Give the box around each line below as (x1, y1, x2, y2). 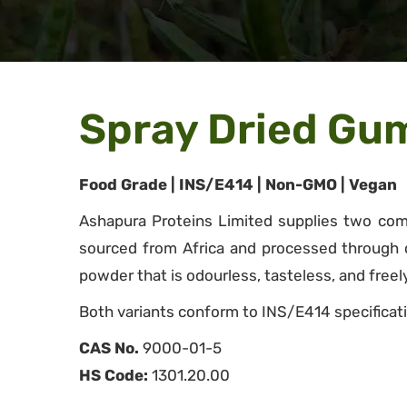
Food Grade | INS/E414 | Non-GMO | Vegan (79, 175, 397, 194)
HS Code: (79, 366, 148, 384)
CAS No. (79, 339, 139, 357)
